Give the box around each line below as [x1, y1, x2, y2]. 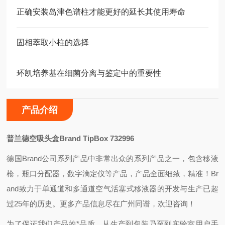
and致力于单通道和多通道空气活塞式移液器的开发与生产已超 [7, 184, 218, 193]
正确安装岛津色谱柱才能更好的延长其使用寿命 [17, 8, 186, 16]
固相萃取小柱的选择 [17, 38, 89, 47]
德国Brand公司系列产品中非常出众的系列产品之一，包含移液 [7, 154, 218, 163]
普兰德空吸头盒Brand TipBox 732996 [7, 134, 135, 143]
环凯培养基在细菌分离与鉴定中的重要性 [17, 69, 162, 77]
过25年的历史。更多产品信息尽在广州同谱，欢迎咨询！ [7, 199, 196, 208]
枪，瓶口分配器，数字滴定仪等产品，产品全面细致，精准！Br [7, 169, 218, 178]
